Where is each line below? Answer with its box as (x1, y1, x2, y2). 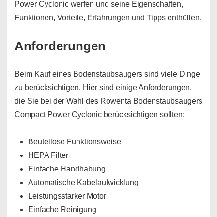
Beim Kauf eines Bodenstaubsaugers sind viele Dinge (15, 70, 200, 78)
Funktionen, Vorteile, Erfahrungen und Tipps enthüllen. (15, 14, 201, 22)
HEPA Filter (28, 151, 68, 159)
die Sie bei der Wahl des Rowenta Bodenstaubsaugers (15, 97, 202, 105)
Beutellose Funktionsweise (28, 138, 121, 146)
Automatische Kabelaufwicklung (28, 178, 139, 186)
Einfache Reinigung (28, 205, 96, 214)
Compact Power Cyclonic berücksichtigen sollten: (15, 110, 185, 119)
